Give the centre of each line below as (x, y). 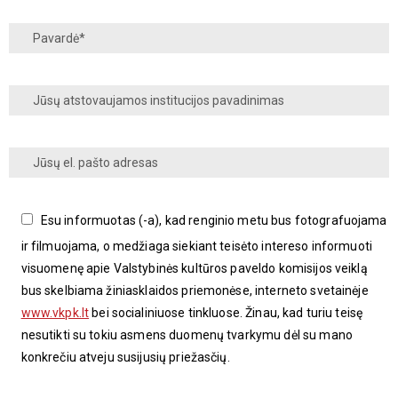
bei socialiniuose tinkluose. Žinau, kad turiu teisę (226, 312)
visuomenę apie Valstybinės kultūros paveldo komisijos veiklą (194, 268)
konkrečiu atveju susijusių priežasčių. (125, 357)
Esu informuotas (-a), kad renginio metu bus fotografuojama (214, 220)
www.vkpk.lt (55, 312)
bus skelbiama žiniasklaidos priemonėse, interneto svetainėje (195, 290)
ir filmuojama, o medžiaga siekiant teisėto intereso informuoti (197, 246)
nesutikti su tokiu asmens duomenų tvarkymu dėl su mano (187, 334)
